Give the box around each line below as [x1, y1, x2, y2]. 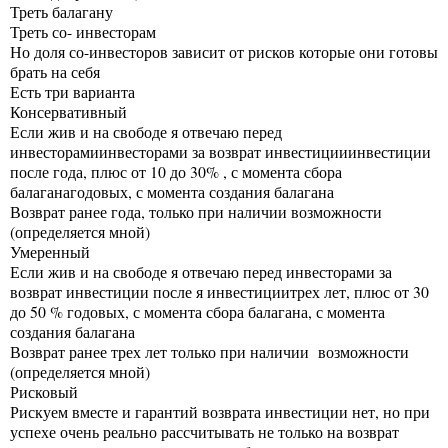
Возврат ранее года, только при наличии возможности [10, 200, 382, 222]
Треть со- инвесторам [10, 20, 156, 42]
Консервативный [10, 100, 127, 122]
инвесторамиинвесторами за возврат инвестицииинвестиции [10, 140, 431, 162]
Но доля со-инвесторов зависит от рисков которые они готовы [10, 40, 438, 62]
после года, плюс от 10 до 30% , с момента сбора [10, 160, 342, 182]
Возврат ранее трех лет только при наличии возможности [10, 340, 409, 362]
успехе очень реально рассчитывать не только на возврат [10, 420, 399, 442]
